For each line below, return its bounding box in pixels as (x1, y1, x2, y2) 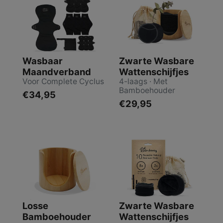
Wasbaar (22, 55, 63, 66)
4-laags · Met (119, 76, 168, 86)
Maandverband (22, 66, 91, 77)
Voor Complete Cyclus (22, 76, 104, 86)
